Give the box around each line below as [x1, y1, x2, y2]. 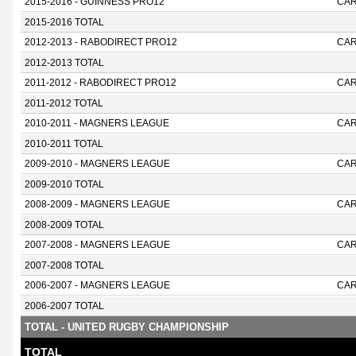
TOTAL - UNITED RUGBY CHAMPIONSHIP [25, 321, 229, 333]
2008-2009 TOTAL [25, 220, 104, 230]
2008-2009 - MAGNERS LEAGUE [25, 199, 170, 209]
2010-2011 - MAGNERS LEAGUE [25, 118, 169, 128]
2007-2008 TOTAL [25, 261, 104, 270]
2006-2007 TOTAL [25, 301, 104, 311]
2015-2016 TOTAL [25, 17, 104, 27]
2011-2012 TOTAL [25, 99, 103, 108]
